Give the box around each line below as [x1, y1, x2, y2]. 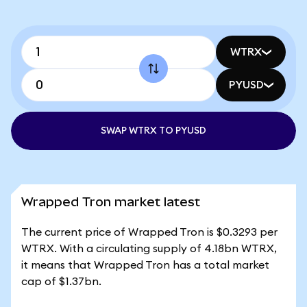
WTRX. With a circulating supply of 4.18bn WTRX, [21, 243, 277, 254]
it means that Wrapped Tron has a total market [21, 260, 269, 271]
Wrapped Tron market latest [21, 195, 200, 209]
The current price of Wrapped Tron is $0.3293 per [21, 227, 278, 238]
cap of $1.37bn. [21, 276, 101, 287]
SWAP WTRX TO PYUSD [101, 126, 206, 136]
